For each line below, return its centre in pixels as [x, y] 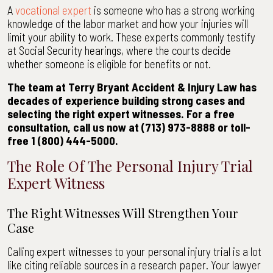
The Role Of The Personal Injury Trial [130, 166]
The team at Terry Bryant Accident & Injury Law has [132, 87]
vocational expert [53, 10]
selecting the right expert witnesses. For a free [121, 114]
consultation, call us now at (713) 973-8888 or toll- [129, 127]
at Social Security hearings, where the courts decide [119, 50]
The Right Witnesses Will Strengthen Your [122, 213]
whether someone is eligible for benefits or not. [109, 64]
